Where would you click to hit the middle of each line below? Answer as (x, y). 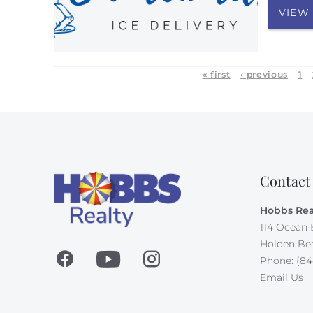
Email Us (281, 277)
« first (216, 74)
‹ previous (264, 74)
